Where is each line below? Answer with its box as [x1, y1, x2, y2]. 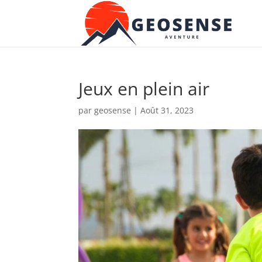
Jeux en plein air [78, 77, 210, 101]
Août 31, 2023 [140, 105, 194, 116]
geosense [94, 105, 132, 116]
